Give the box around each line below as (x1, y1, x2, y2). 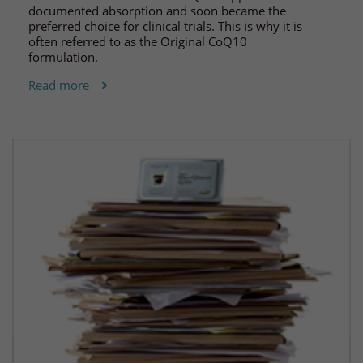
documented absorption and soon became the (28, 2, 286, 19)
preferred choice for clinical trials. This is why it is (28, 17, 302, 34)
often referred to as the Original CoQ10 (28, 32, 247, 49)
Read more (28, 76, 89, 93)
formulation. (28, 48, 98, 65)
